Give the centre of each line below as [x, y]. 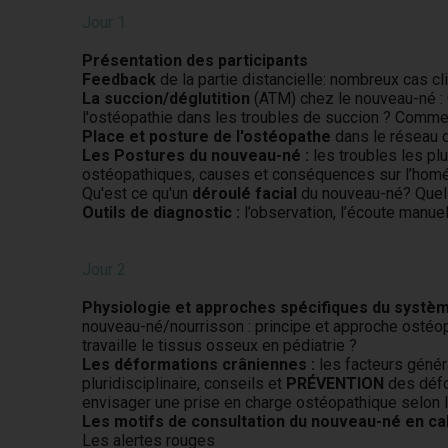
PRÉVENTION [335, 383]
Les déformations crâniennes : [199, 364]
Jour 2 [104, 269]
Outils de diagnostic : [161, 212]
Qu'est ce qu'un [137, 193]
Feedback [121, 79]
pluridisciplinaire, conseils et [184, 383]
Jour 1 [104, 22]
